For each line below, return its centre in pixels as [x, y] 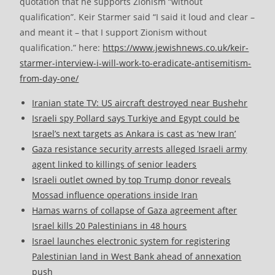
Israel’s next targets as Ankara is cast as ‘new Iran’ [134, 134]
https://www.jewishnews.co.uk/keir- [176, 48]
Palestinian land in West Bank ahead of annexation [137, 257]
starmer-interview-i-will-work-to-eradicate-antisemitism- [136, 63]
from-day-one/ [49, 79]
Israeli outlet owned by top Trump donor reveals [132, 180]
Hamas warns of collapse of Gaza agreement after [135, 211]
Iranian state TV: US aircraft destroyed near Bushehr [140, 103]
